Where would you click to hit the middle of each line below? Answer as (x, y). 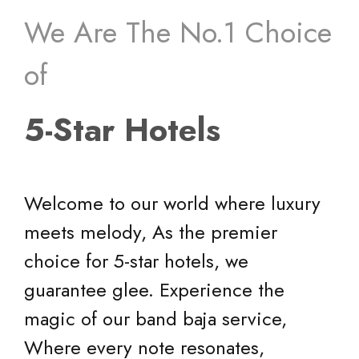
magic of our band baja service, (155, 319)
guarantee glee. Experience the (154, 290)
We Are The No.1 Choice (178, 33)
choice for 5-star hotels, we (136, 261)
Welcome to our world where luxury (172, 204)
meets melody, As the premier (151, 232)
